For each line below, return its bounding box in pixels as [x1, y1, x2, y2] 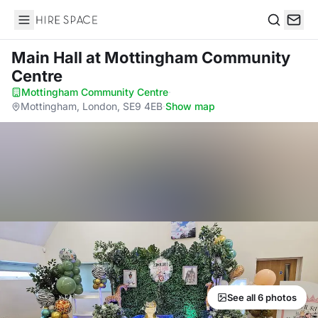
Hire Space [13, 20, 72, 34]
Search [266, 27, 303, 42]
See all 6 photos [227, 292, 297, 303]
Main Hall [11, 48, 86, 67]
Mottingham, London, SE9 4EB [21, 100, 163, 112]
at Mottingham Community [86, 48, 290, 67]
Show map [165, 100, 215, 112]
